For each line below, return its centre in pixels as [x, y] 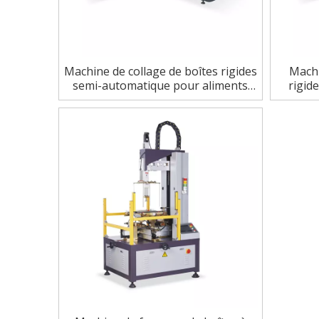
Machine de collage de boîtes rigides [160, 71]
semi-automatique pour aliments [161, 85]
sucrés [160, 100]
